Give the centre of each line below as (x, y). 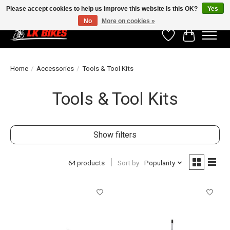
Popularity (159, 163)
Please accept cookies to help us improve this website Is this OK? (103, 9)
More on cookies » (128, 21)
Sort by (128, 163)
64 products (86, 163)
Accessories (55, 69)
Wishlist (183, 40)
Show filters (115, 135)
